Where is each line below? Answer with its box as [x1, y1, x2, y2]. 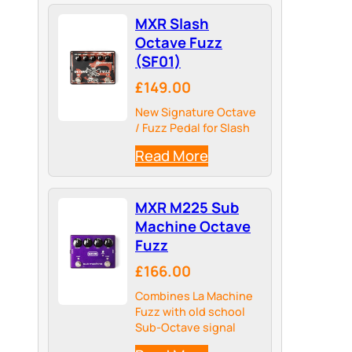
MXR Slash [135, 13, 209, 35]
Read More [135, 145, 208, 167]
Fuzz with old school [135, 304, 245, 320]
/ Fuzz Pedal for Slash [135, 120, 250, 136]
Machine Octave [135, 216, 251, 237]
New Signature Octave [135, 104, 256, 120]
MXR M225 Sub [135, 197, 239, 218]
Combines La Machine [135, 288, 253, 304]
